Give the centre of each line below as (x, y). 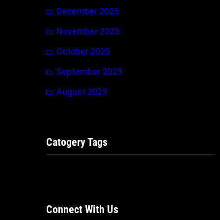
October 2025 (83, 51)
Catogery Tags (77, 142)
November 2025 (88, 31)
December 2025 (88, 11)
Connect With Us (82, 209)
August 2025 (82, 91)
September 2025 (89, 71)
